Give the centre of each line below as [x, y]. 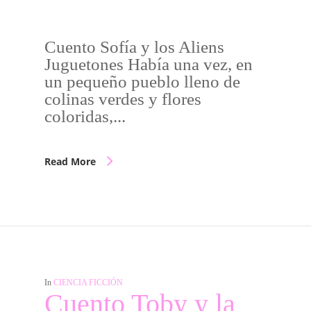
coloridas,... [85, 116]
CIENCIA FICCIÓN [88, 283]
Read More [70, 161]
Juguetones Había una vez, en [149, 64]
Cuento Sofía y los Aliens [134, 47]
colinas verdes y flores [123, 99]
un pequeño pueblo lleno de [142, 82]
